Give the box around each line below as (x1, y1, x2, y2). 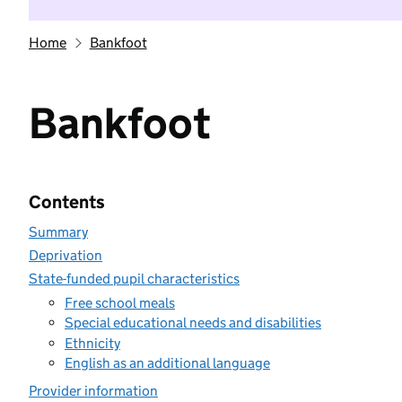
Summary (29, 223, 88, 240)
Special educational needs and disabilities (65, 314, 321, 331)
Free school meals (65, 293, 175, 311)
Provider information (29, 382, 158, 399)
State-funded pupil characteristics (29, 270, 240, 287)
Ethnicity (65, 334, 120, 352)
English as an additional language (65, 354, 270, 371)
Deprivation (29, 247, 102, 264)
